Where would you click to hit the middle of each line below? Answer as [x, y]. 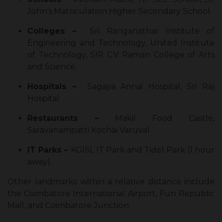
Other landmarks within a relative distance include [111, 182]
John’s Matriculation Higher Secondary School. [119, 11]
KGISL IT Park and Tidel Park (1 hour [143, 150]
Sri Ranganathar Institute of [145, 31]
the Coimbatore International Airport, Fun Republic [111, 194]
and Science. [52, 67]
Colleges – [52, 31]
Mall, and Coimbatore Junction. [69, 206]
